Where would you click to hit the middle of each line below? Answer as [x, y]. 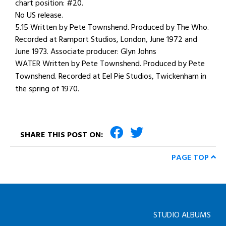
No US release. [39, 15]
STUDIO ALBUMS [182, 215]
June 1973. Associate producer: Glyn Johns [86, 51]
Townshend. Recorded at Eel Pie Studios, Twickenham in [111, 76]
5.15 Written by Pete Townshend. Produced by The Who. [112, 27]
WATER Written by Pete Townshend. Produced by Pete [110, 64]
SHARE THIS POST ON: [63, 135]
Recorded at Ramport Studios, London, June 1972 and [106, 39]
